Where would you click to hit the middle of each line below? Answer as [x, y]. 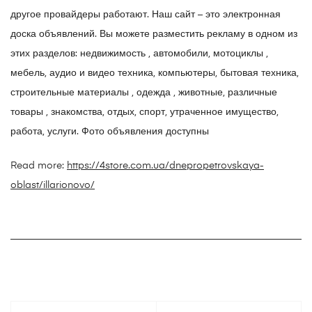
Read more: [39, 166]
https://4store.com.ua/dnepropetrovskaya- [165, 166]
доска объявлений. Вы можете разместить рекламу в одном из [154, 34]
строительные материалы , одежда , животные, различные [144, 93]
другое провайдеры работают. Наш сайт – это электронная [146, 15]
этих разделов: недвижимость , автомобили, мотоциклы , [139, 54]
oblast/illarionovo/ [53, 186]
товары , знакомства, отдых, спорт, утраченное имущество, [145, 112]
